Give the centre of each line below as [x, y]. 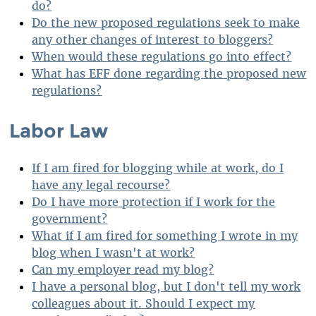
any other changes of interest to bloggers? [153, 40]
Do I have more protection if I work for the [154, 202]
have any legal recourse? [101, 185]
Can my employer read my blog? [123, 270]
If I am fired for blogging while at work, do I [158, 168]
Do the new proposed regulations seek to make [166, 23]
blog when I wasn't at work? [114, 253]
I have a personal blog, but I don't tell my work [166, 287]
